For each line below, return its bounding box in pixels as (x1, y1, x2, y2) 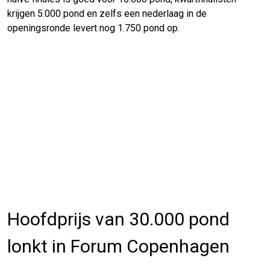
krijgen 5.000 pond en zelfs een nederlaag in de (7, 7, 207, 19)
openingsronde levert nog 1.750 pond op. (7, 22, 180, 34)
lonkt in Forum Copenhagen (7, 235, 230, 257)
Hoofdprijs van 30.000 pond (7, 208, 230, 230)
